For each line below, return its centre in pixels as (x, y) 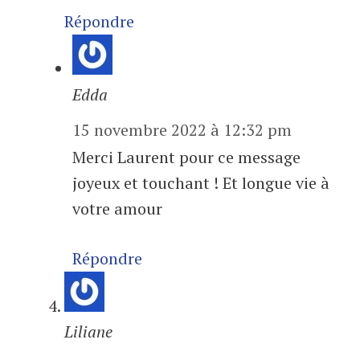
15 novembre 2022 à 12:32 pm (182, 130)
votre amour (117, 209)
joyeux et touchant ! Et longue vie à (201, 183)
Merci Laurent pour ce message (186, 157)
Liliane (88, 332)
